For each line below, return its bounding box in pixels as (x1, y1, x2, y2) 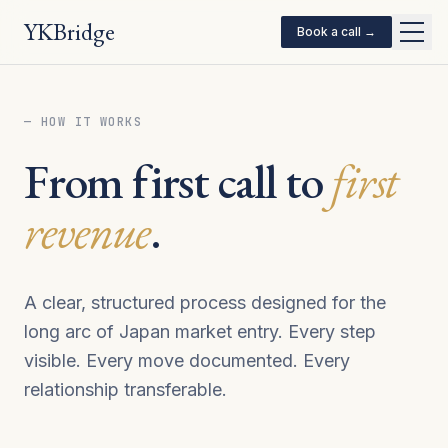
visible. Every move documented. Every (24, 350, 350, 371)
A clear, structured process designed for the (24, 292, 386, 313)
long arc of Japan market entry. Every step (24, 321, 376, 342)
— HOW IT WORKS (24, 114, 143, 130)
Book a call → (297, 24, 376, 39)
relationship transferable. (24, 379, 227, 400)
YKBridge (24, 16, 115, 47)
